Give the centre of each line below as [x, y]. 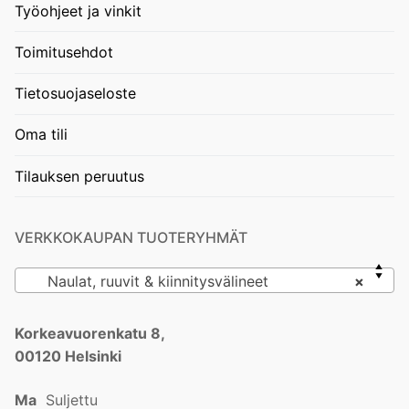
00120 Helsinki [68, 357]
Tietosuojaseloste [75, 94]
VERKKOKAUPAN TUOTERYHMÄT [131, 238]
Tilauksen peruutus [79, 176]
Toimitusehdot [64, 52]
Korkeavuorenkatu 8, [90, 334]
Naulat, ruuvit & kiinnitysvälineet [151, 282]
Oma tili [41, 135]
